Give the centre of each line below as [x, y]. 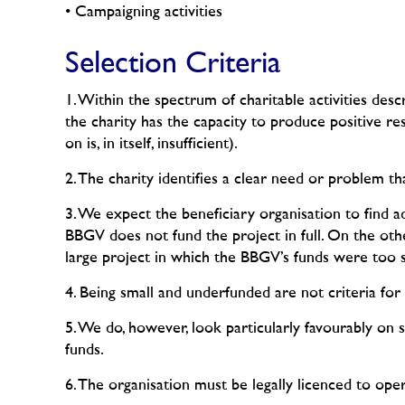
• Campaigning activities [144, 12]
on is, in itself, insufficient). [151, 144]
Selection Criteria [173, 65]
